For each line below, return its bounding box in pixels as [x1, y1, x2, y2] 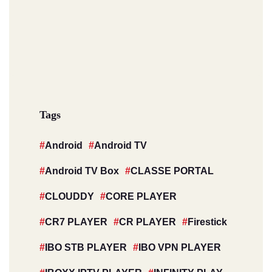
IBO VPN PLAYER [138, 242, 221, 253]
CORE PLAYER [106, 191, 177, 202]
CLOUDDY [45, 191, 94, 202]
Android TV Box [45, 165, 119, 176]
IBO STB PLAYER [45, 242, 127, 253]
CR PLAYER [119, 216, 176, 227]
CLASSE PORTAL [131, 165, 214, 176]
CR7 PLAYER [45, 216, 107, 227]
